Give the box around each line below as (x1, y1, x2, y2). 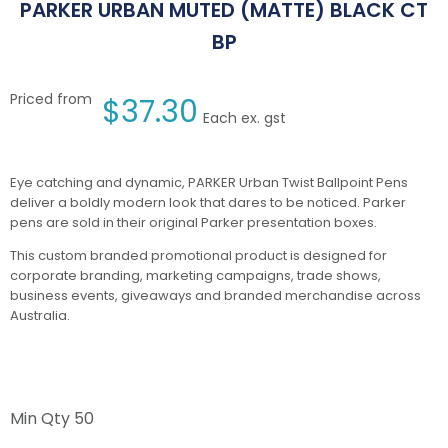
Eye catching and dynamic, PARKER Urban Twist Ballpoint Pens (10, 173, 408, 193)
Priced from (10, 89, 92, 110)
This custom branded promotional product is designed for (10, 246, 387, 266)
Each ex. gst (203, 108, 286, 129)
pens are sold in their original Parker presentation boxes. (10, 213, 377, 233)
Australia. (10, 306, 70, 326)
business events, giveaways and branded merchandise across (10, 286, 421, 306)
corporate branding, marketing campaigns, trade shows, (10, 266, 381, 286)
